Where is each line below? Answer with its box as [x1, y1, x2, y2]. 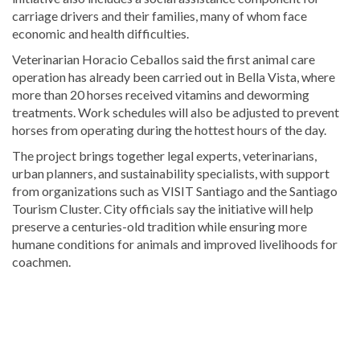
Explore [11, 280, 54, 297]
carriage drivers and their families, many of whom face [12, 8, 307, 24]
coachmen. [12, 254, 71, 270]
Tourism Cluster [12, 201, 99, 217]
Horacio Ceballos [82, 51, 179, 67]
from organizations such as [12, 183, 162, 199]
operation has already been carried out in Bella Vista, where [12, 69, 335, 85]
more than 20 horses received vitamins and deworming [12, 87, 309, 103]
